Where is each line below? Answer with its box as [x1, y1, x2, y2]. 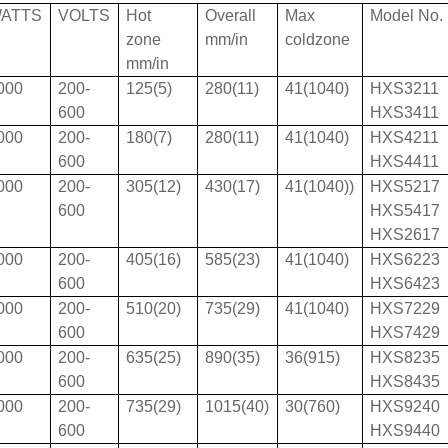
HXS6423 [370, 275, 441, 292]
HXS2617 [370, 226, 441, 243]
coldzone [285, 31, 351, 48]
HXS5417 [370, 202, 441, 219]
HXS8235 [370, 349, 441, 366]
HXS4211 [370, 129, 440, 146]
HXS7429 [370, 324, 441, 341]
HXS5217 [370, 178, 441, 195]
